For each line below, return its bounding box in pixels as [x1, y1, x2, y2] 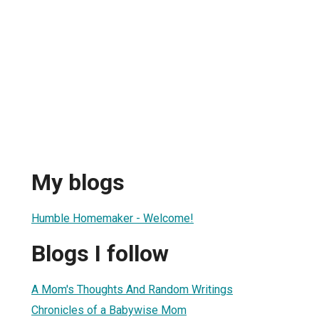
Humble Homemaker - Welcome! [31, 211, 194, 225]
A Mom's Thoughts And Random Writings [31, 282, 233, 296]
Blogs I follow [31, 240, 169, 268]
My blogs [31, 169, 125, 197]
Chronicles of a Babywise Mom [31, 303, 187, 317]
